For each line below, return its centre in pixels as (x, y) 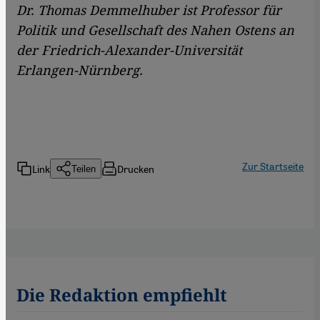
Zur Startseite (273, 166)
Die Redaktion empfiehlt (122, 295)
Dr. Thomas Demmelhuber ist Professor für (149, 10)
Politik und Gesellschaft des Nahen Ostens (146, 30)
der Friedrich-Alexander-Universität (129, 50)
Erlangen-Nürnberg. (80, 70)
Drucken (136, 168)
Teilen (84, 169)
